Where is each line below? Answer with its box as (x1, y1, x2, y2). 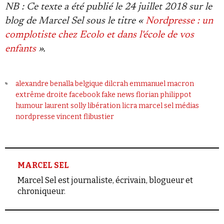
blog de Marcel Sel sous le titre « (5, 15, 145, 26)
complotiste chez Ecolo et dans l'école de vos (5, 29, 194, 40)
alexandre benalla (15, 79, 74, 88)
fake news (101, 90, 135, 99)
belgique (75, 79, 103, 88)
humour (15, 101, 43, 110)
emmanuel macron (129, 79, 194, 88)
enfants (5, 43, 36, 54)
